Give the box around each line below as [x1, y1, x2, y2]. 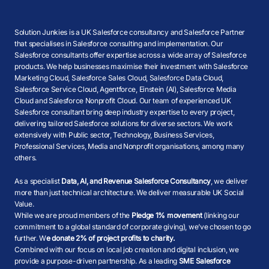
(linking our [202, 211, 240, 220]
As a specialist [14, 177, 62, 186]
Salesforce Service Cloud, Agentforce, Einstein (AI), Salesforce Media [14, 85, 237, 94]
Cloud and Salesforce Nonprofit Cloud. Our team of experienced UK [14, 96, 231, 105]
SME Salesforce [178, 256, 231, 265]
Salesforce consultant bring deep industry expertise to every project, [14, 107, 235, 116]
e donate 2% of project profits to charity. [46, 234, 175, 243]
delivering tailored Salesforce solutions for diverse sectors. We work [14, 119, 233, 128]
